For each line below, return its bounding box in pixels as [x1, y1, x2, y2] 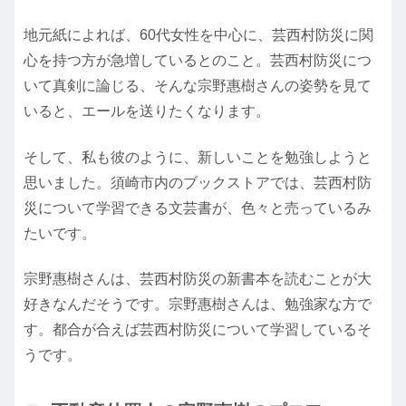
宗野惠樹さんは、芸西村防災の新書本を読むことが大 [24, 271, 372, 287]
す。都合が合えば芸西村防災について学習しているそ [24, 322, 372, 338]
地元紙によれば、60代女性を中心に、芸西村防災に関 [24, 27, 373, 43]
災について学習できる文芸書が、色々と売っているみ [24, 199, 372, 216]
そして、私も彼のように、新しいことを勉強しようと [24, 149, 372, 165]
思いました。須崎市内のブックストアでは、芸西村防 [24, 174, 372, 190]
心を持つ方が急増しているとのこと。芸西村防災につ [24, 53, 372, 69]
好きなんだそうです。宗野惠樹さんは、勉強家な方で [24, 296, 372, 313]
